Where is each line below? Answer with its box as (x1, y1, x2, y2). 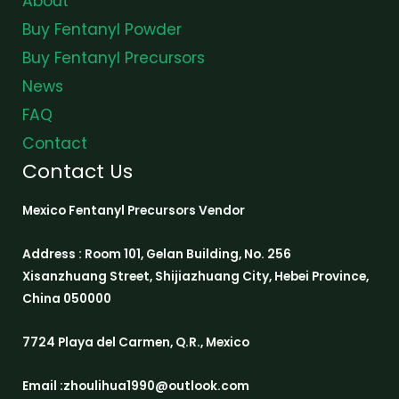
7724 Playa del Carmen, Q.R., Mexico (22, 333, 249, 351)
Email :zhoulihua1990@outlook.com (22, 377, 249, 395)
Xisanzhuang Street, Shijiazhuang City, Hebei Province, (22, 267, 369, 285)
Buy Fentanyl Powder (22, 18, 182, 40)
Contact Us (22, 157, 133, 185)
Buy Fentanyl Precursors (22, 46, 205, 69)
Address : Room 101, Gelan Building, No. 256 (22, 245, 291, 263)
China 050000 (22, 289, 119, 307)
